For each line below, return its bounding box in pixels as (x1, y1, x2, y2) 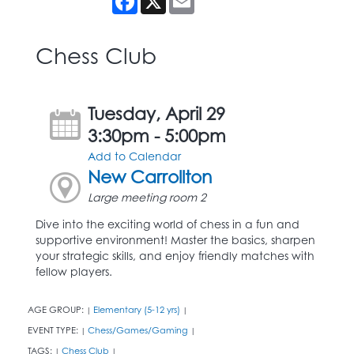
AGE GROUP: (28, 303, 86, 315)
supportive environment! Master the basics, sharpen (36, 232, 315, 247)
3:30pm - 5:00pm (88, 124, 227, 146)
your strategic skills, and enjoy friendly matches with (36, 248, 314, 262)
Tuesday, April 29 (88, 102, 226, 124)
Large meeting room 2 (88, 190, 207, 204)
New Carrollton (88, 165, 213, 187)
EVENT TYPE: (28, 324, 81, 336)
